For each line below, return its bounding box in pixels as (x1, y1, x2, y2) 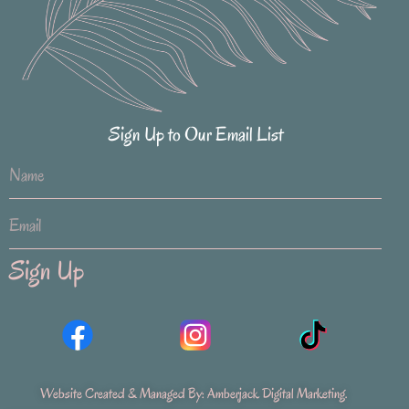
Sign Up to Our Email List (108, 121, 283, 148)
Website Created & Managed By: (40, 384, 207, 404)
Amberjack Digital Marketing (207, 384, 345, 404)
